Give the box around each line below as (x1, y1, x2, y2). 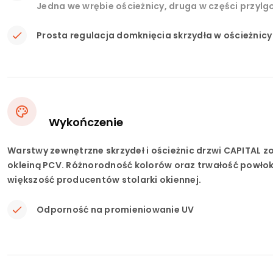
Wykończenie (49, 115, 123, 130)
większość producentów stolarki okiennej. (7, 174, 201, 186)
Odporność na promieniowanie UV (37, 204, 194, 216)
